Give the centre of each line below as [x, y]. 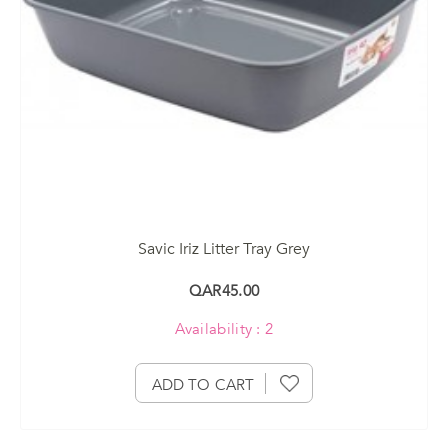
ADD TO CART [203, 384]
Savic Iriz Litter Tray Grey [224, 248]
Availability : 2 [224, 328]
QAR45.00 [224, 290]
